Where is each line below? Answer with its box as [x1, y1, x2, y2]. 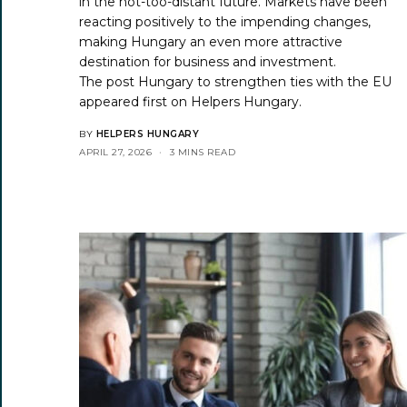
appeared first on [79, 93, 192, 110]
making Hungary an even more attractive [79, 33, 343, 50]
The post [79, 73, 139, 90]
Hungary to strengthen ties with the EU [138, 73, 392, 90]
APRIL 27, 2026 [79, 145, 152, 158]
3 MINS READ [169, 145, 235, 158]
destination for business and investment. [79, 53, 337, 70]
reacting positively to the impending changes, [79, 13, 372, 30]
